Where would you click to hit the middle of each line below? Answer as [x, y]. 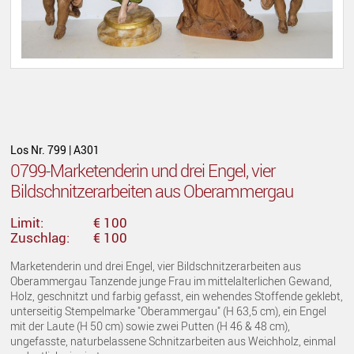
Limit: [27, 222]
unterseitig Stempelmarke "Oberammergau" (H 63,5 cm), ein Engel [169, 311]
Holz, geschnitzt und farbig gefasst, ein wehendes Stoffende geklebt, [177, 296]
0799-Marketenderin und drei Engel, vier [143, 171]
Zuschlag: [40, 237]
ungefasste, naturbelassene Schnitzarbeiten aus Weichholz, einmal [173, 341]
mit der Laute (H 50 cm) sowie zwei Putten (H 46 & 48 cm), [151, 326]
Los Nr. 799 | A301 [55, 149]
